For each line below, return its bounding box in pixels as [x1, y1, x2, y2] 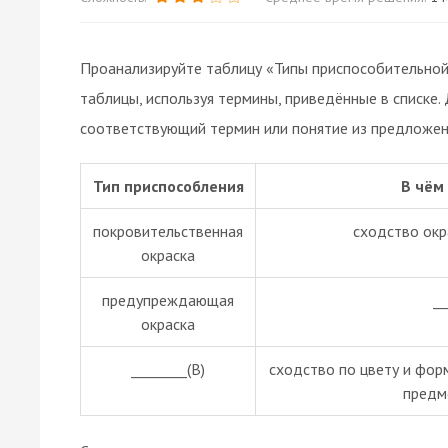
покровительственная [93, 220, 243, 241]
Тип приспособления [92, 175, 244, 196]
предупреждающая [102, 289, 234, 310]
